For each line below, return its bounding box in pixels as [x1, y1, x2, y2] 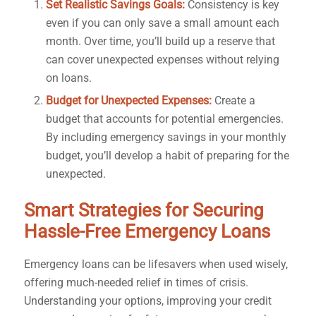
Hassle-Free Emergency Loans [23, 221, 270, 243]
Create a [211, 94, 255, 108]
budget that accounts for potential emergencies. [45, 112, 284, 126]
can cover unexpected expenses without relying [45, 53, 279, 67]
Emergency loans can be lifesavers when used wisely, [23, 257, 288, 272]
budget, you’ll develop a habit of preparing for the [45, 149, 289, 163]
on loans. [45, 71, 92, 85]
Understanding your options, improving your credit [23, 294, 272, 308]
